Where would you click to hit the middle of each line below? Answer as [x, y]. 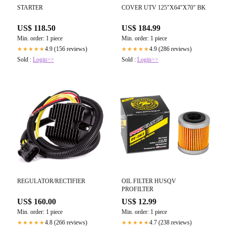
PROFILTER [137, 189]
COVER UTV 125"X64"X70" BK [164, 8]
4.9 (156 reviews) [66, 49]
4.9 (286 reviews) [171, 49]
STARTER [30, 8]
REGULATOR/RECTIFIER [51, 181]
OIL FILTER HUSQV [149, 181]
